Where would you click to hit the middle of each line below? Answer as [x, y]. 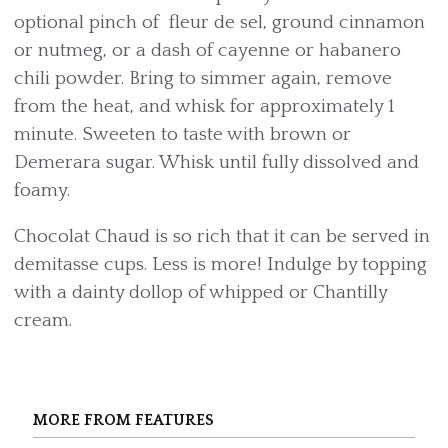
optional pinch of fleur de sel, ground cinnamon [219, 22]
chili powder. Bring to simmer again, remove [203, 78]
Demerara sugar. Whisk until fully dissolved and [216, 162]
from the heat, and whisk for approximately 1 [204, 106]
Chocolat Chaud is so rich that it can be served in [222, 236]
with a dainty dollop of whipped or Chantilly [200, 292]
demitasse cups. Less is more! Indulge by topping [220, 264]
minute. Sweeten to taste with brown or [182, 134]
